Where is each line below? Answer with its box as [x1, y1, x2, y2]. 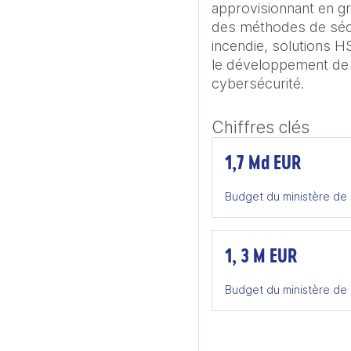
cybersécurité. [212, 75, 304, 92]
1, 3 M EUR [225, 242, 297, 268]
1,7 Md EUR [225, 149, 301, 175]
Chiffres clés [212, 118, 309, 137]
